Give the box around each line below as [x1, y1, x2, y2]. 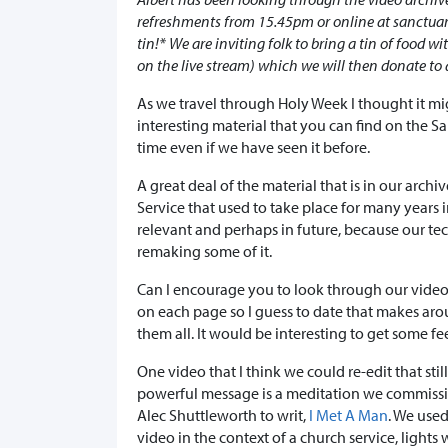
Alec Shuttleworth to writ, [137, 405, 309, 426]
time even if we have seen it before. [137, 137, 373, 158]
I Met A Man [309, 405, 388, 426]
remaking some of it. [137, 241, 272, 262]
